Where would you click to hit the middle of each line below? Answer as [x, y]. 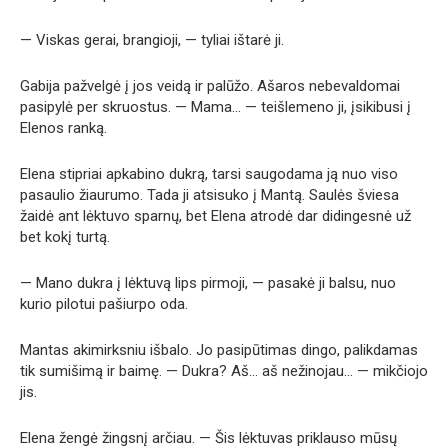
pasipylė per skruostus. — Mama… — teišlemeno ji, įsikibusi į [215, 107]
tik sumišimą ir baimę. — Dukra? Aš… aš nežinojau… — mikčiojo [224, 371]
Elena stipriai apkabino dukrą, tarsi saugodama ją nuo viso [209, 174]
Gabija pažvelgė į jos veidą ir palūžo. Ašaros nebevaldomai [210, 86]
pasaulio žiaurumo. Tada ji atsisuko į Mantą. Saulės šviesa [209, 195]
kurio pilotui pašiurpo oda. [104, 304]
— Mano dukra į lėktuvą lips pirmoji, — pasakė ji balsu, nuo [208, 283]
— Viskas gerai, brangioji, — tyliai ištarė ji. [152, 40]
